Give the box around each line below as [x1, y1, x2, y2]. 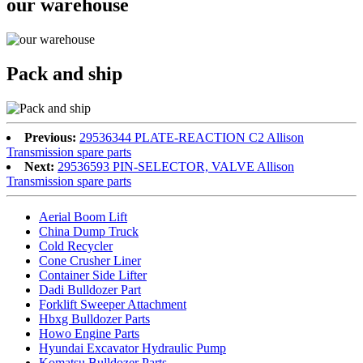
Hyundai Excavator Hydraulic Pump [39, 340, 226, 355]
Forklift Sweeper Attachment [39, 297, 186, 311]
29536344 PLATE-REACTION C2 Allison [79, 130, 304, 144]
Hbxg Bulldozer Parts [39, 311, 150, 326]
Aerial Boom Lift [39, 209, 127, 224]
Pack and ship [6, 62, 122, 84]
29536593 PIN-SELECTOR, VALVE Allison [58, 159, 294, 173]
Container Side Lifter [39, 267, 147, 282]
